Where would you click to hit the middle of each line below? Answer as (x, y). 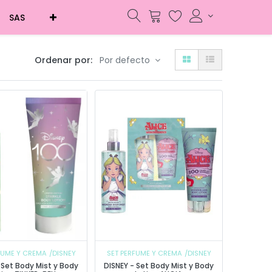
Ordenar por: (63, 60)
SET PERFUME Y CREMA (144, 253)
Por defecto (126, 60)
